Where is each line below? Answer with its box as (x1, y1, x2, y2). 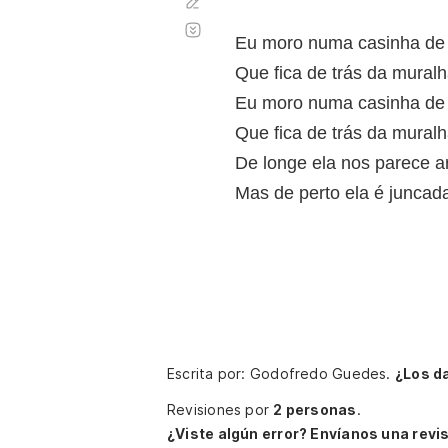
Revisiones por (167, 401, 274, 418)
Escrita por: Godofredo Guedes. (167, 365, 395, 382)
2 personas (273, 401, 357, 418)
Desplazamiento (203, 13, 310, 30)
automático (203, 29, 279, 46)
